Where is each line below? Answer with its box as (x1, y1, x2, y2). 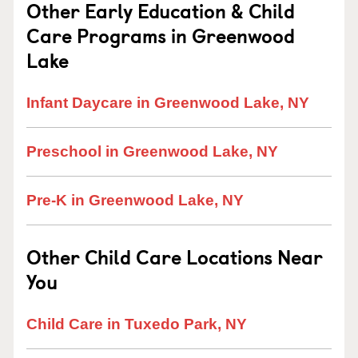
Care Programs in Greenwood (26, 21, 295, 50)
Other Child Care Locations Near (26, 242, 323, 271)
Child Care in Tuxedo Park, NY (26, 316, 247, 332)
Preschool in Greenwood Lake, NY (26, 143, 278, 160)
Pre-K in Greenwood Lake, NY (26, 192, 244, 209)
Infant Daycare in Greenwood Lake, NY (26, 94, 309, 111)
